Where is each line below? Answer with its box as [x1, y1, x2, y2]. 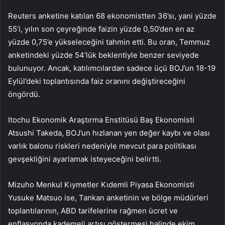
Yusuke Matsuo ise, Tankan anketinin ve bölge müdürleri [8, 193, 208, 203]
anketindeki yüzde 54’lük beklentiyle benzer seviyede [8, 50, 199, 60]
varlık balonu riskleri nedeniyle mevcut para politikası [8, 141, 196, 151]
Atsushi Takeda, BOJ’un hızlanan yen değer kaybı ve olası [8, 128, 210, 138]
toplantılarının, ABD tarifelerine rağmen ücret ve [8, 206, 178, 216]
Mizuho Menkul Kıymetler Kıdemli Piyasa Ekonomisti [8, 180, 194, 190]
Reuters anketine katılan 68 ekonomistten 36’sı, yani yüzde [8, 11, 216, 21]
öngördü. [8, 89, 40, 99]
